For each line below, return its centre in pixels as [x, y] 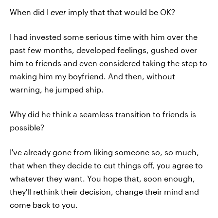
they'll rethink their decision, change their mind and [104, 191]
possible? [27, 127]
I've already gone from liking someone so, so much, [104, 152]
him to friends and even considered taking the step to [109, 63]
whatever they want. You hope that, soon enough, [102, 178]
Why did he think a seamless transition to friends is [103, 114]
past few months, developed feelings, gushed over [103, 50]
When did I [30, 12]
